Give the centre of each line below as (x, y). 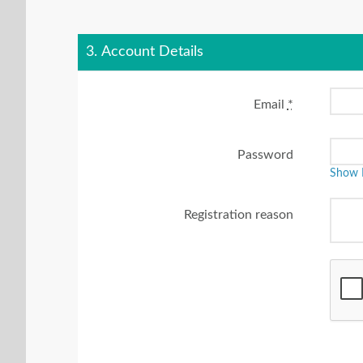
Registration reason (238, 214)
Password (265, 154)
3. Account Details (145, 51)
